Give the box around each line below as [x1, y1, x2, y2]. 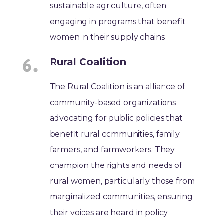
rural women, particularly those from [50, 176, 195, 186]
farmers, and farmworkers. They [50, 144, 175, 154]
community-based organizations [50, 97, 176, 107]
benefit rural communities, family [50, 129, 180, 138]
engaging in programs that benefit [50, 16, 186, 26]
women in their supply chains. [50, 32, 166, 42]
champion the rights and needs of [50, 160, 183, 170]
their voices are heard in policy [50, 207, 168, 217]
